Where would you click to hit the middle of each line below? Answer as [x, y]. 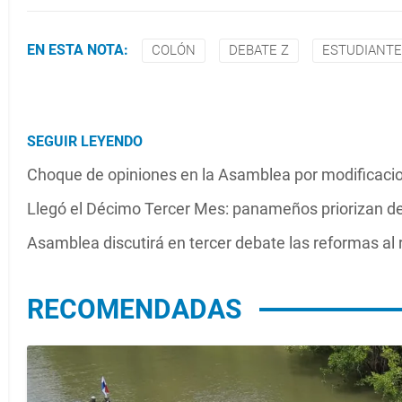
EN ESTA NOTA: [78, 50]
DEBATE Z [259, 50]
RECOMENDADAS [134, 309]
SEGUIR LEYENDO [85, 141]
